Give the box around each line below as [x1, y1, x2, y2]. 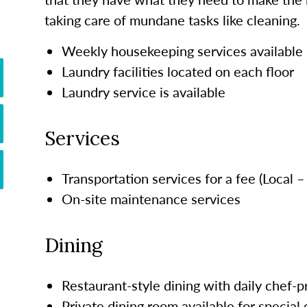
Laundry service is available [61, 82, 225, 101]
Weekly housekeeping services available [61, 40, 303, 60]
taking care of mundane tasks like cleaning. [44, 10, 304, 29]
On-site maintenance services [61, 188, 244, 208]
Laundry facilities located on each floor [61, 61, 294, 81]
